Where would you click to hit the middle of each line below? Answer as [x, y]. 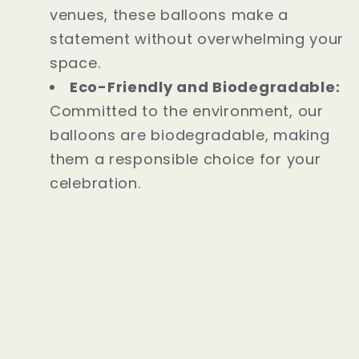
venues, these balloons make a [169, 15]
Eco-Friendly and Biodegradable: [205, 87]
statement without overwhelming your [197, 39]
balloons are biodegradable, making [190, 135]
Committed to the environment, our [187, 111]
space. [75, 63]
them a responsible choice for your [186, 159]
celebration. [95, 184]
